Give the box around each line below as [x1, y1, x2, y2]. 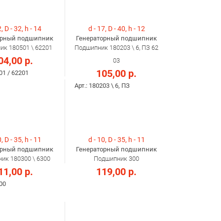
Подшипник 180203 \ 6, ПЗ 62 [74, 44, 158, 52]
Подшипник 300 [94, 155, 139, 163]
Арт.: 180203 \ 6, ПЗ [74, 82, 130, 90]
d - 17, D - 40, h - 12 [88, 25, 145, 33]
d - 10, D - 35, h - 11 [88, 136, 145, 144]
